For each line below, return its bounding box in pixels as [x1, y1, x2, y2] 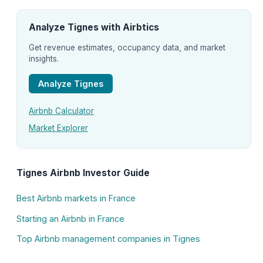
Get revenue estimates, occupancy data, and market [29, 42, 225, 52]
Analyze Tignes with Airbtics [29, 21, 159, 33]
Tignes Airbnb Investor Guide [16, 167, 150, 179]
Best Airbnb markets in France [16, 193, 136, 203]
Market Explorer [29, 123, 88, 133]
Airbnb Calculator [29, 106, 94, 116]
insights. [29, 53, 59, 63]
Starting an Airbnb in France [16, 213, 124, 224]
